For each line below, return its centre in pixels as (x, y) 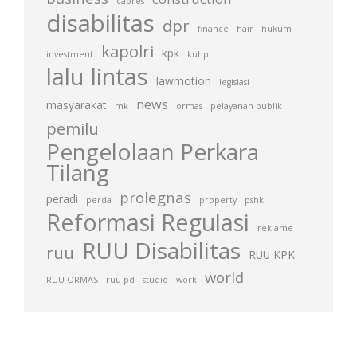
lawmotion (184, 81)
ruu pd (120, 280)
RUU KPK (272, 255)
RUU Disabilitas (161, 250)
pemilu (73, 128)
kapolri (127, 51)
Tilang (78, 172)
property (218, 200)
